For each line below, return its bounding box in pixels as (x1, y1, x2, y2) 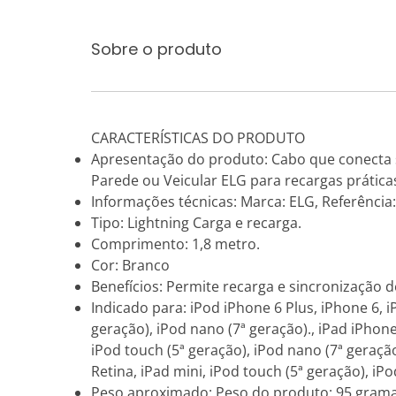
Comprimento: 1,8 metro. (91, 234, 260, 254)
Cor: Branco (91, 255, 170, 275)
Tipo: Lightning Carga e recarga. (91, 213, 301, 232)
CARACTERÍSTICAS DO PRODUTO (91, 128, 305, 148)
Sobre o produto (91, 38, 222, 60)
